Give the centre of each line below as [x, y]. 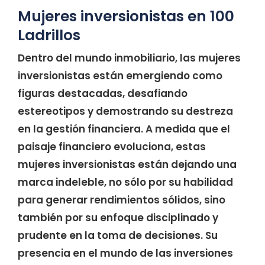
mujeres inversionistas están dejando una [127, 164]
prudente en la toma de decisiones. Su [118, 235]
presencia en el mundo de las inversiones [125, 253]
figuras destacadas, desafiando [103, 93]
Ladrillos [49, 35]
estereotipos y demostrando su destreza [125, 111]
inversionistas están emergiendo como [120, 75]
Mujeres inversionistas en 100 [126, 16]
